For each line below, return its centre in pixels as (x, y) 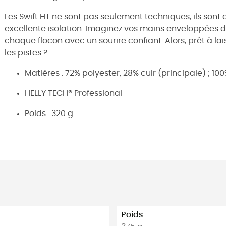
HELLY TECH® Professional (73, 94)
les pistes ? (26, 53)
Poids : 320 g (49, 114)
